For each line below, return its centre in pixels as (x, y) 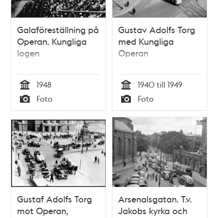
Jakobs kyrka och (153, 211)
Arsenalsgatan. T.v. (155, 199)
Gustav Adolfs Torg (157, 29)
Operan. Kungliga (52, 41)
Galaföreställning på (58, 29)
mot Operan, (43, 211)
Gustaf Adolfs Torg (55, 199)
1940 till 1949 (160, 84)
